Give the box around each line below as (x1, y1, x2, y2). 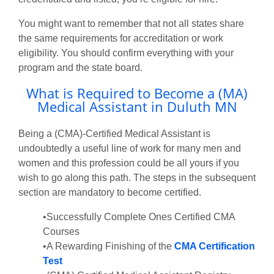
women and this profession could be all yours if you (18, 157, 239, 168)
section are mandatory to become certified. (18, 187, 201, 198)
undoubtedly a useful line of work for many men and (18, 143, 241, 154)
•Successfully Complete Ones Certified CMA (43, 211, 235, 222)
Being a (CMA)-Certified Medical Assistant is (18, 128, 210, 139)
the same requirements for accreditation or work (18, 33, 223, 44)
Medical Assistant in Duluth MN (37, 97, 237, 116)
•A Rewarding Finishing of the (43, 240, 174, 251)
